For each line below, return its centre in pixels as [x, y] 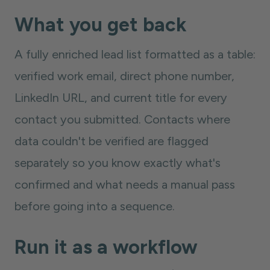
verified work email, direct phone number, [124, 76]
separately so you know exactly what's [118, 163]
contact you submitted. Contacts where [122, 119]
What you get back [100, 25]
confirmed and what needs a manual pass [125, 184]
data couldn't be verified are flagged [111, 141]
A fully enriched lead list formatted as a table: [135, 54]
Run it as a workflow [106, 247]
